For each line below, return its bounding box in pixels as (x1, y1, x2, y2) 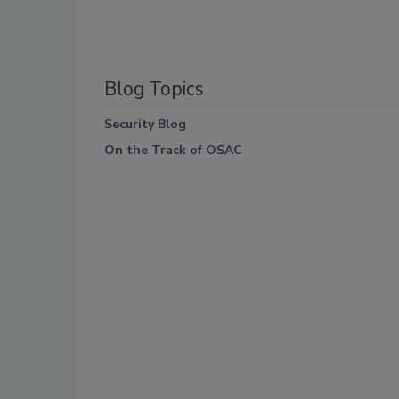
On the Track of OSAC (104, 141, 242, 159)
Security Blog (104, 115, 186, 133)
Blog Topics (104, 76, 204, 102)
